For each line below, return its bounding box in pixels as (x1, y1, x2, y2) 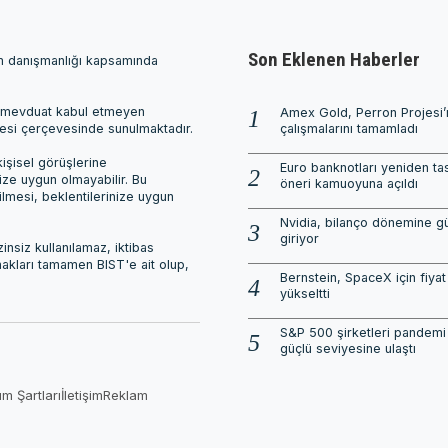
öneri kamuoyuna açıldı (279, 176, 418, 192)
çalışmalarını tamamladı (279, 121, 418, 137)
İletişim (61, 387, 104, 404)
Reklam (103, 387, 149, 404)
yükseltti (279, 286, 330, 302)
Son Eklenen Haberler (247, 48, 420, 72)
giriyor (279, 231, 319, 247)
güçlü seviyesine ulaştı (279, 341, 416, 357)
